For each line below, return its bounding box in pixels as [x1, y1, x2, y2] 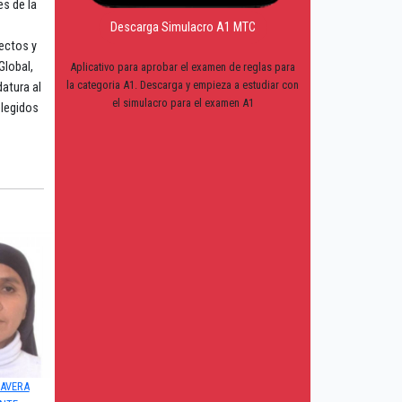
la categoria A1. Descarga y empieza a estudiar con [66, 78, 299, 92]
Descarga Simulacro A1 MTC [109, 20, 256, 36]
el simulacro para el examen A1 [111, 96, 254, 110]
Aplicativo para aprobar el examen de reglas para [70, 60, 295, 74]
